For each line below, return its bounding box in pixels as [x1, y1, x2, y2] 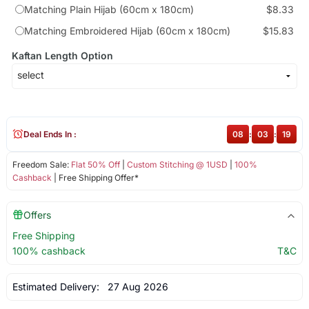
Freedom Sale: [12, 159, 71, 170]
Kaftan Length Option [11, 49, 113, 61]
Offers [23, 208, 51, 221]
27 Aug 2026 [101, 280, 168, 292]
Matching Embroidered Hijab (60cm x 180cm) [23, 24, 230, 37]
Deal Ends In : [23, 128, 77, 139]
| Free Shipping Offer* [51, 172, 139, 183]
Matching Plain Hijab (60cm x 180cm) [23, 3, 194, 16]
